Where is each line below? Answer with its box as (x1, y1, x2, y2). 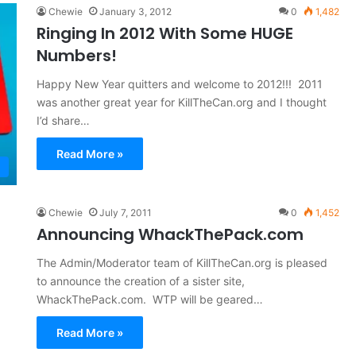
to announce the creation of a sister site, (36, 274, 245, 288)
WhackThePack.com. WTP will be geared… (36, 292, 263, 307)
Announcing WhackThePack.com (36, 223, 304, 246)
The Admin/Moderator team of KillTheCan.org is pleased (36, 256, 327, 270)
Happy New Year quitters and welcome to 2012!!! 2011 (36, 77, 323, 91)
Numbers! (36, 44, 117, 67)
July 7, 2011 (99, 207, 152, 219)
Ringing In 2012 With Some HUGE (36, 22, 293, 44)
